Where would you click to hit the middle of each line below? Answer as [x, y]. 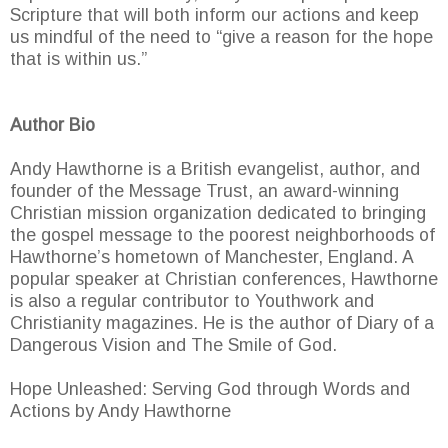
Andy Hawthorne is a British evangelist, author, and [215, 169]
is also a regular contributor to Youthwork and [192, 301]
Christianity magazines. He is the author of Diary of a [222, 323]
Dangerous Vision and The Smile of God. [173, 345]
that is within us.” [78, 59]
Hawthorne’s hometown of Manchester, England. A [211, 257]
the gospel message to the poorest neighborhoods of [222, 235]
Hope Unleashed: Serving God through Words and [210, 389]
